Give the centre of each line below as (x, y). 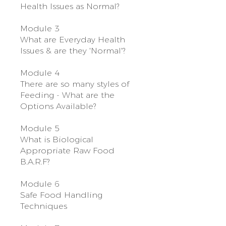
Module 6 (40, 184)
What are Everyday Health (73, 39)
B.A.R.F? (35, 161)
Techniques (44, 206)
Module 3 (40, 28)
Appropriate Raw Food (67, 150)
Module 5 (40, 128)
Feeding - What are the (67, 95)
